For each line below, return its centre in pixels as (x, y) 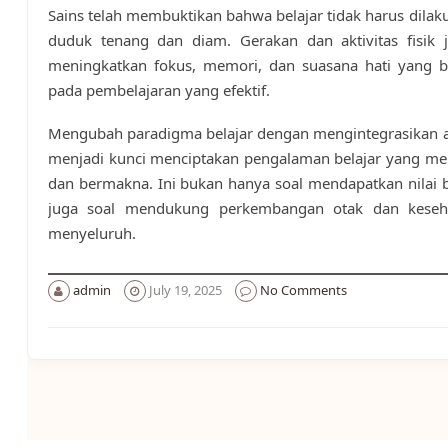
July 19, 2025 (185, 290)
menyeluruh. (91, 233)
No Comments (303, 290)
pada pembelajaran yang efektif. (158, 90)
